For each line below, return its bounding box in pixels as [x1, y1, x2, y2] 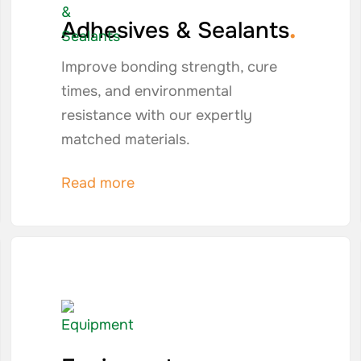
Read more [60, 174, 135, 192]
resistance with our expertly [60, 106, 252, 124]
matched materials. [60, 131, 190, 148]
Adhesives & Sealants [60, 16, 289, 45]
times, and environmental [60, 82, 232, 100]
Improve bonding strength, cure [60, 58, 277, 76]
